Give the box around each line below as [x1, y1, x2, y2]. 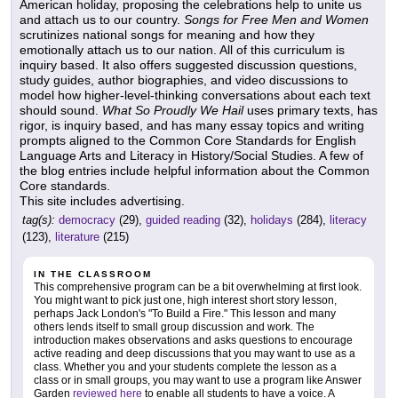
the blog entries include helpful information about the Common [20, 163, 370, 179]
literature [55, 230, 99, 244]
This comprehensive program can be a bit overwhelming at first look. [34, 281, 362, 294]
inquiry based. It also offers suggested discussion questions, [20, 58, 357, 73]
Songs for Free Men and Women [184, 12, 369, 28]
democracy [59, 213, 115, 227]
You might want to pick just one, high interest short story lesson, [34, 294, 337, 307]
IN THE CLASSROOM [34, 269, 152, 280]
